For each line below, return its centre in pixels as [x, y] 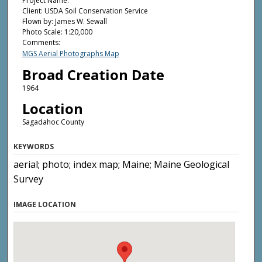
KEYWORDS [34, 146]
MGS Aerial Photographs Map [70, 54]
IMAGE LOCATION [45, 204]
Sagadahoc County [53, 122]
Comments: [41, 43]
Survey [29, 179]
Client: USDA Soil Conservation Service [85, 11]
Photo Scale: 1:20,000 [57, 32]
